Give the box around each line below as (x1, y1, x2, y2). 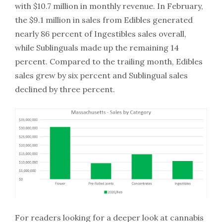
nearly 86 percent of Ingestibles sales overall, (15, 28, 186, 39)
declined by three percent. (15, 84, 115, 94)
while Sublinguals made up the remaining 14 (15, 42, 179, 53)
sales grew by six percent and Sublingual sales (15, 70, 188, 80)
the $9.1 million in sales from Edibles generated (15, 14, 193, 25)
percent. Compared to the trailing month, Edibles (15, 56, 203, 66)
